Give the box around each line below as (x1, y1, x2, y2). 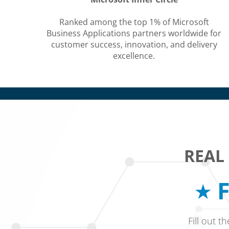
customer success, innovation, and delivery (51, 39, 217, 50)
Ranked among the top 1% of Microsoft (59, 16, 209, 28)
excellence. (113, 50, 155, 61)
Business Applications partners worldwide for (47, 28, 221, 39)
